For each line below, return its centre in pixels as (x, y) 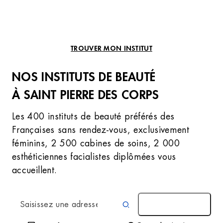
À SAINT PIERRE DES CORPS (86, 94)
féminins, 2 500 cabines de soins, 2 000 (96, 143)
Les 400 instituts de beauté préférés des (93, 116)
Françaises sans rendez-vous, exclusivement (101, 130)
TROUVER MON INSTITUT (111, 48)
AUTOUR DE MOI (174, 204)
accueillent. (35, 170)
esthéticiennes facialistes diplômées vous (94, 157)
